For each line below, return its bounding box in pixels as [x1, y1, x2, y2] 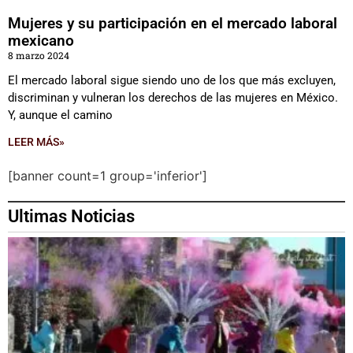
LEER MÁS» [8, 136, 65, 148]
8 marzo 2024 [8, 49, 69, 61]
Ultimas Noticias [8, 206, 135, 226]
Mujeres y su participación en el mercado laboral [8, 14, 337, 32]
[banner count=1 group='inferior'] [8, 168, 207, 184]
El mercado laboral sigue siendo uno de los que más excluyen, [8, 73, 336, 87]
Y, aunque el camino [8, 108, 113, 122]
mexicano [8, 32, 74, 50]
